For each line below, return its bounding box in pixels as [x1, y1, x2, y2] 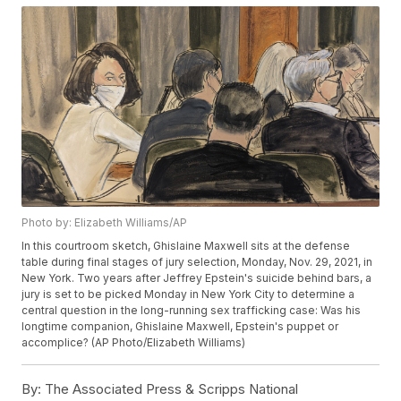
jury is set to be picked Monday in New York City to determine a [21, 287, 355, 302]
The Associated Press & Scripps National [41, 380, 299, 398]
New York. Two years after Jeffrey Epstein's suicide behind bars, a [21, 271, 372, 286]
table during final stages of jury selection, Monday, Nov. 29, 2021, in [21, 255, 373, 269]
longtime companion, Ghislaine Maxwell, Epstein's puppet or [21, 320, 339, 334]
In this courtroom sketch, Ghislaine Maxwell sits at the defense [21, 239, 351, 253]
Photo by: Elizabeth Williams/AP [21, 216, 188, 230]
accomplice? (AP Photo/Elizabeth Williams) [21, 336, 246, 350]
